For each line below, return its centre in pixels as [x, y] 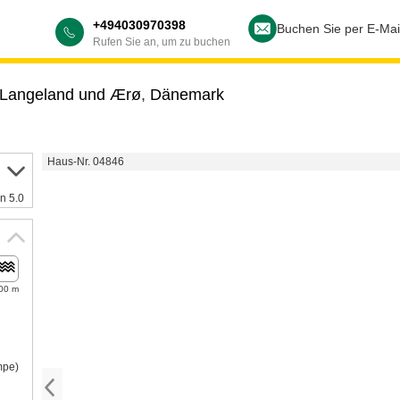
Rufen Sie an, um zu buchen [162, 42]
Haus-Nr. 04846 [85, 162]
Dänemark [187, 95]
